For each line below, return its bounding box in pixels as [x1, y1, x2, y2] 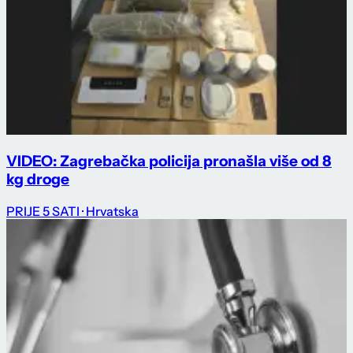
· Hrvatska [82, 203, 139, 220]
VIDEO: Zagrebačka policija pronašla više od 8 [6, 152, 332, 171]
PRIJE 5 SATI [6, 203, 80, 220]
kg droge [6, 170, 69, 189]
